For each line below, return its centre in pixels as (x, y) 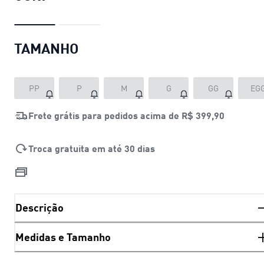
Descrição (39, 208)
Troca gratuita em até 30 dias (92, 148)
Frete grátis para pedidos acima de (105, 115)
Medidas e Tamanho (63, 237)
